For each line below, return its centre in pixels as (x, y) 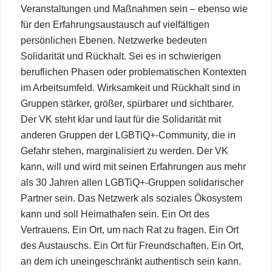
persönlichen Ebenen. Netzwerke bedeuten (114, 40)
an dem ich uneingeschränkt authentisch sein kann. (131, 261)
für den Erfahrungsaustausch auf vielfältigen (115, 24)
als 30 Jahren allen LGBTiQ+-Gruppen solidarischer (132, 182)
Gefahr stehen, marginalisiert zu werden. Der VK (124, 151)
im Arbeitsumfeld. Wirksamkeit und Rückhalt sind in (130, 87)
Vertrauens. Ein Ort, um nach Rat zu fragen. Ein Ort (129, 229)
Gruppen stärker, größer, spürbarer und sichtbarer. (127, 103)
